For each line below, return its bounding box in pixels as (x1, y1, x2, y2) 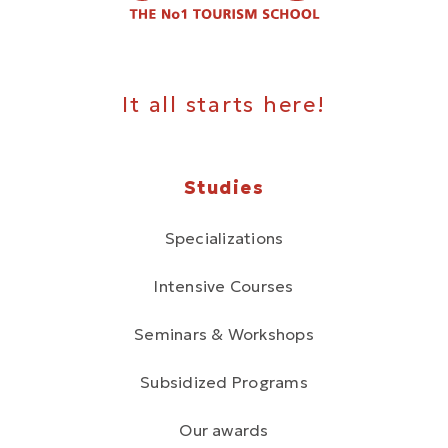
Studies (183, 175, 265, 199)
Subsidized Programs (140, 371, 308, 392)
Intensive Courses (154, 275, 294, 296)
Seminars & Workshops (134, 323, 314, 344)
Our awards (179, 419, 269, 440)
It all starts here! (122, 90, 326, 118)
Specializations (164, 227, 284, 248)
